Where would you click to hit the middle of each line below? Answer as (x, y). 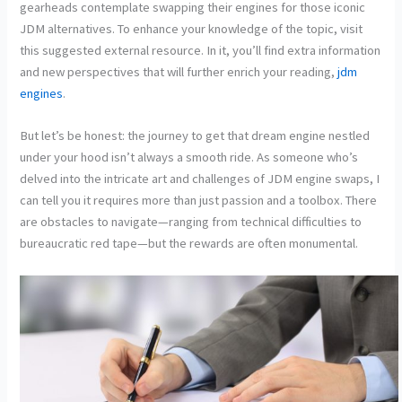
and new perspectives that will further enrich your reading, (179, 71)
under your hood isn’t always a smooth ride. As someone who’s (189, 157)
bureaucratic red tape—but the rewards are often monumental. (189, 244)
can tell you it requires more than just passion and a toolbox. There (199, 201)
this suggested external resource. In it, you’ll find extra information (201, 50)
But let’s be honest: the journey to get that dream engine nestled (195, 136)
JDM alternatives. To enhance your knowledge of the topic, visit (192, 28)
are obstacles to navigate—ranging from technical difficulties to (191, 222)
